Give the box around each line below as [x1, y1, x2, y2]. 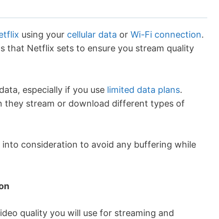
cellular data [67, 29, 117, 40]
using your [19, 29, 67, 40]
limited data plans [107, 84, 180, 95]
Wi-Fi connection [131, 29, 201, 40]
